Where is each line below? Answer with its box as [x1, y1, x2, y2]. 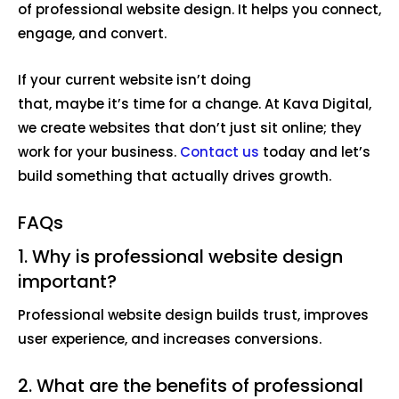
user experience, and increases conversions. [18, 330, 325, 349]
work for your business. [18, 142, 180, 162]
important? [18, 269, 121, 295]
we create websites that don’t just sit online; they [18, 118, 362, 138]
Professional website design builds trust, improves [18, 305, 369, 325]
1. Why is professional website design [18, 244, 343, 270]
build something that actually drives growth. [18, 167, 338, 186]
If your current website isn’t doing [18, 70, 251, 90]
